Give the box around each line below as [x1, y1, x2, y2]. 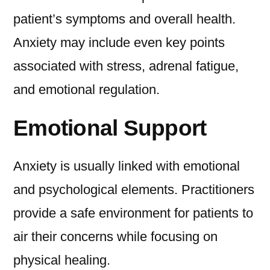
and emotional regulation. [13, 82, 160, 98]
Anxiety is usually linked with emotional [13, 159, 240, 174]
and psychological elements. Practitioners [13, 182, 254, 198]
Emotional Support [13, 115, 207, 141]
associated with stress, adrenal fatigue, [13, 58, 239, 74]
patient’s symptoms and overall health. [13, 11, 236, 27]
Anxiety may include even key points [13, 35, 225, 51]
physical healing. [13, 253, 110, 268]
